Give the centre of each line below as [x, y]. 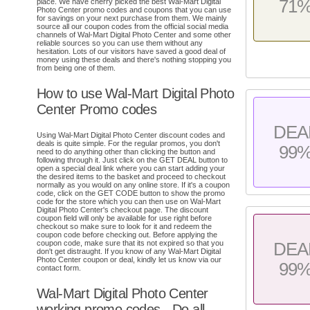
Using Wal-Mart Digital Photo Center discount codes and [131, 135]
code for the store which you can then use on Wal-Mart [129, 202]
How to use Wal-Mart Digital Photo [136, 93]
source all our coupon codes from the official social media [133, 26]
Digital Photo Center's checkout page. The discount [122, 210]
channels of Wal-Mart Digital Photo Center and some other [134, 34]
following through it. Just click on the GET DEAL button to [132, 160]
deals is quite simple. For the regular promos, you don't [128, 144]
